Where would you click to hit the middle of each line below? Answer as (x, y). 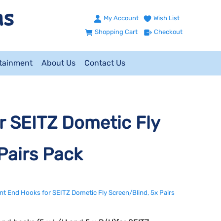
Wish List (166, 18)
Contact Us (105, 63)
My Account (121, 18)
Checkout (168, 32)
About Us (58, 63)
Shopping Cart (116, 32)
